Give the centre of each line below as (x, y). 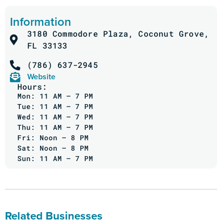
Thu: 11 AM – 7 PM (55, 127)
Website (41, 77)
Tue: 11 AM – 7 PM (55, 107)
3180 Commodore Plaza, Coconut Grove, (118, 34)
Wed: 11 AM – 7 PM (55, 117)
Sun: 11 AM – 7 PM (55, 159)
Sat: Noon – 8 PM (53, 148)
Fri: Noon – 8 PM (53, 138)
